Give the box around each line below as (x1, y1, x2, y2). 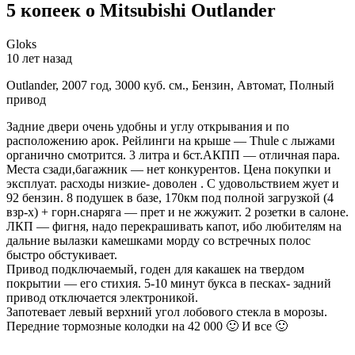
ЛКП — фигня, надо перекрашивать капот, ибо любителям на (6, 219, 342, 233)
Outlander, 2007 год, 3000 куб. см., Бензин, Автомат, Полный (6, 78, 334, 92)
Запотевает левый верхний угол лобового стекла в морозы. (6, 304, 327, 319)
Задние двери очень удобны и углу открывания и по (6, 119, 289, 133)
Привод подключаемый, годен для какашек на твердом (6, 261, 304, 276)
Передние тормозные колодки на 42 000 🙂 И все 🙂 (6, 319, 288, 333)
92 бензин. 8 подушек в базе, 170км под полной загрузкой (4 (6, 190, 334, 204)
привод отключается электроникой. (6, 290, 198, 304)
